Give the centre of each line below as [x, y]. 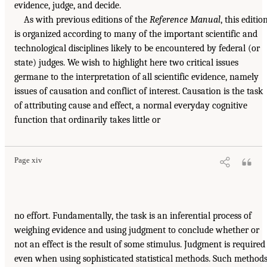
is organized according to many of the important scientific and [136, 34]
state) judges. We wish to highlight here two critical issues [126, 62]
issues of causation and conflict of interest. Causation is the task [139, 91]
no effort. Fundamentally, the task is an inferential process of [133, 215]
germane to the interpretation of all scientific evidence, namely [136, 77]
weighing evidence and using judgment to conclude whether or [137, 230]
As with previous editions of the [87, 19]
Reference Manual [185, 19]
